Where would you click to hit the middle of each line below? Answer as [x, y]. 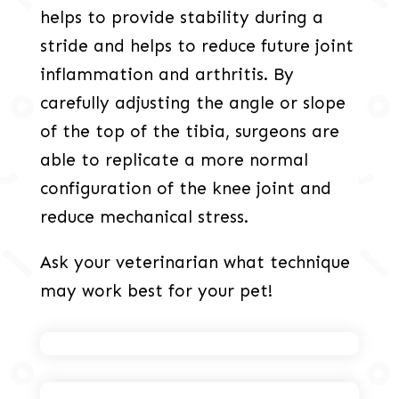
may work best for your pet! [156, 291]
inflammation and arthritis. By [167, 75]
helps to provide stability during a [181, 18]
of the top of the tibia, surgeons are [189, 132]
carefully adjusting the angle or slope [192, 103]
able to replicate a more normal [174, 160]
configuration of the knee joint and [185, 189]
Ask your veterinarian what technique [195, 263]
